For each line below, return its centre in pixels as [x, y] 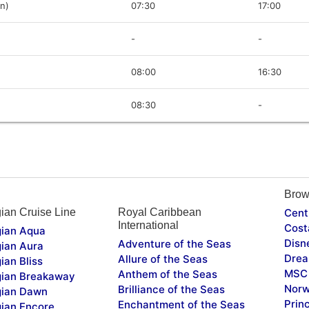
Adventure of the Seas [174, 243]
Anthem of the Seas [167, 274]
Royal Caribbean [159, 212]
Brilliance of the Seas [171, 289]
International [148, 225]
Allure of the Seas [162, 259]
